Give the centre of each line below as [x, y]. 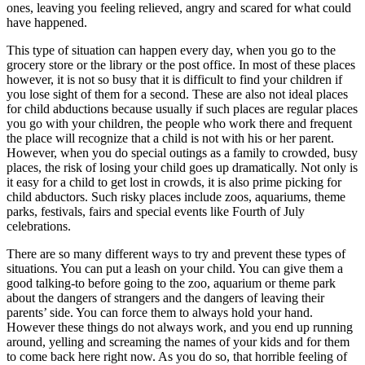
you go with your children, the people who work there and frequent [179, 124]
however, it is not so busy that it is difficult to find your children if [174, 80]
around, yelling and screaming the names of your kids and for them [178, 342]
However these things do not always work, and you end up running [180, 328]
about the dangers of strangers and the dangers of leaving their [165, 298]
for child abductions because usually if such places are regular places [182, 109]
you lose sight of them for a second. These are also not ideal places [177, 95]
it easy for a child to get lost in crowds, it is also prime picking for [174, 182]
